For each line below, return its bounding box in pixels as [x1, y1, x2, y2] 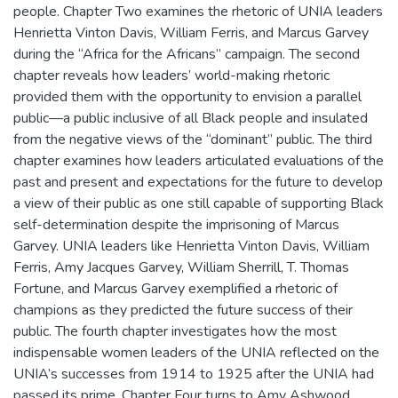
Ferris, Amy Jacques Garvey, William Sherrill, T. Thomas [13, 257, 349, 277]
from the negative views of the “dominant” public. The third [13, 129, 372, 149]
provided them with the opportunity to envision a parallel [13, 86, 362, 107]
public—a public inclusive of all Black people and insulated [13, 107, 368, 128]
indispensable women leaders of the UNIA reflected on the [13, 342, 379, 362]
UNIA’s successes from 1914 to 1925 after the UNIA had [13, 363, 374, 384]
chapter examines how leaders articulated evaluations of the [13, 150, 384, 171]
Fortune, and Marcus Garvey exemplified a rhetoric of [13, 278, 338, 298]
